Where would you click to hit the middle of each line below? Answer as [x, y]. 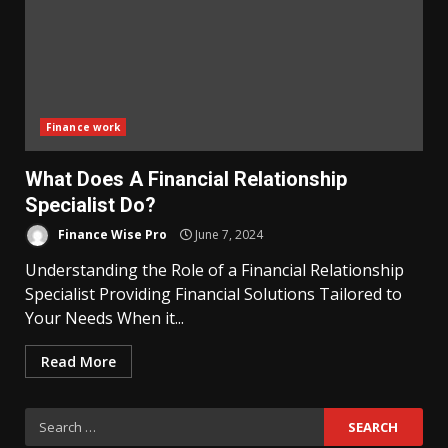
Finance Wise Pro [111, 234]
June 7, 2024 [227, 234]
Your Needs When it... [104, 318]
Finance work [83, 127]
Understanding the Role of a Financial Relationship [214, 270]
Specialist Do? [90, 205]
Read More [78, 361]
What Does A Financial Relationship [186, 179]
